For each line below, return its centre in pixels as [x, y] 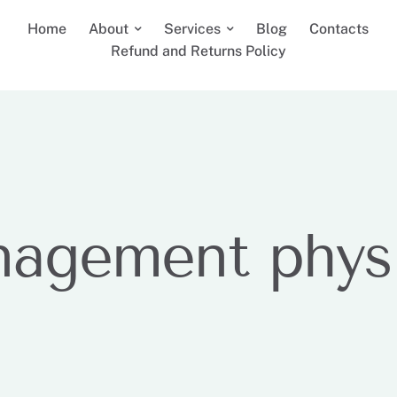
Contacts [339, 29]
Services [193, 29]
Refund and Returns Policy [198, 51]
